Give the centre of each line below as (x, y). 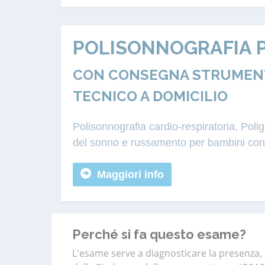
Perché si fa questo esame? (159, 234)
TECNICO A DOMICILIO (150, 96)
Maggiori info (130, 174)
